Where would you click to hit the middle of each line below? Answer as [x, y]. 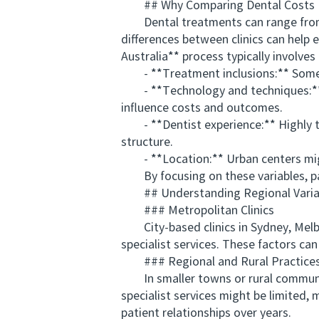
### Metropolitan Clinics [198, 211]
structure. [147, 143]
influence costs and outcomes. [202, 109]
